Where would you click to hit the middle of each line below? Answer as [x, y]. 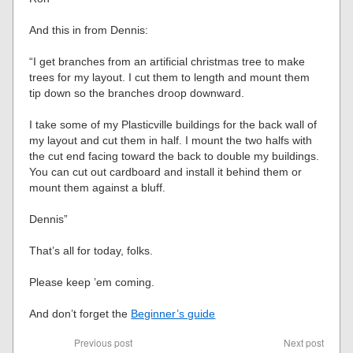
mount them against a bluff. [98, 188]
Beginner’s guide [173, 314]
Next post [303, 342]
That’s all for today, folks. [91, 251]
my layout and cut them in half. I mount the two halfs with [171, 140]
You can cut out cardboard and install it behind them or [166, 172]
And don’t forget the [80, 314]
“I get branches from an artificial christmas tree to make [167, 61]
